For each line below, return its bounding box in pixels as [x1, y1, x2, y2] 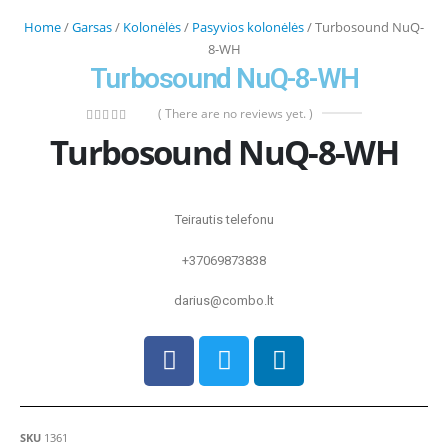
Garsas [72, 17, 112, 36]
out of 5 [93, 126, 147, 141]
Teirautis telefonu [174, 212, 274, 228]
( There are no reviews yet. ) [158, 105, 314, 123]
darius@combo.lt [174, 293, 274, 309]
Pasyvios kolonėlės [192, 17, 304, 36]
